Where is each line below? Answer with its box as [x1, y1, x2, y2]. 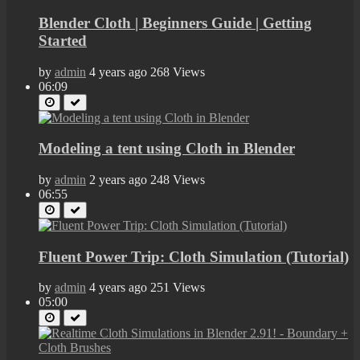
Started [39, 31, 87, 49]
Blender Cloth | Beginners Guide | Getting [39, 14, 312, 31]
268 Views [150, 64, 205, 79]
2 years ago [89, 172, 147, 186]
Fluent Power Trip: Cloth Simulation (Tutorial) [39, 247, 349, 265]
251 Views [150, 280, 205, 295]
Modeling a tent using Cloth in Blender [39, 140, 295, 157]
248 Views [150, 172, 205, 186]
